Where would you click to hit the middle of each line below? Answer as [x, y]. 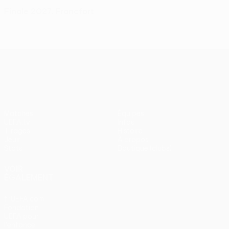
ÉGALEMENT [29, 178]
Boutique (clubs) [145, 148]
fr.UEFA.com [24, 199]
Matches [19, 114]
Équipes [131, 114]
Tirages [17, 131]
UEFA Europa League [135, 58]
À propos [133, 140]
